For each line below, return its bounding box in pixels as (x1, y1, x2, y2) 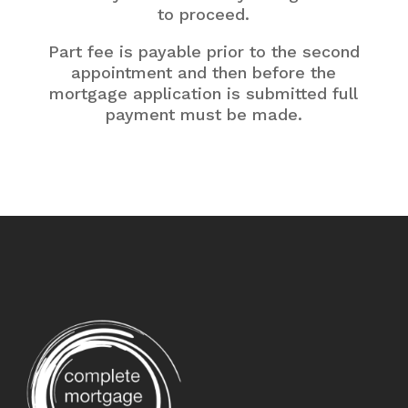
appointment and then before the (71, 62, 337, 82)
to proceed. (158, 4, 250, 24)
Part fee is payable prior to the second (47, 41, 360, 61)
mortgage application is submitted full (49, 83, 359, 103)
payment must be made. (105, 104, 302, 124)
